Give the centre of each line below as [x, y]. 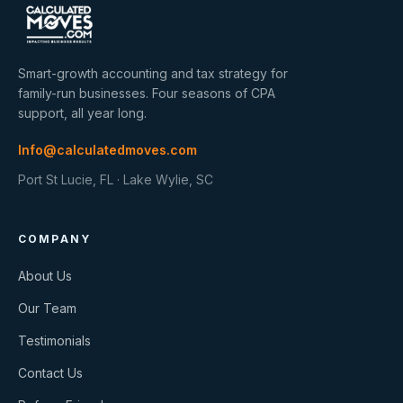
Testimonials [54, 341]
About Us [45, 276]
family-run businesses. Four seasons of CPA [147, 94]
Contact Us [50, 373]
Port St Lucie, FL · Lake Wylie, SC [116, 180]
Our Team [47, 309]
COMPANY [55, 239]
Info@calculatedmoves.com [107, 150]
